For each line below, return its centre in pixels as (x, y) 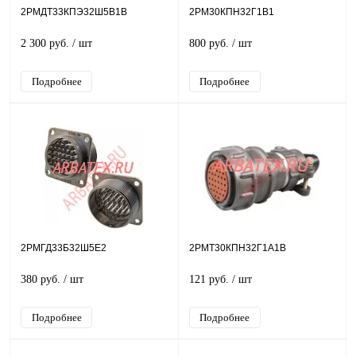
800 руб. (210, 43)
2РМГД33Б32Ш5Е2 (64, 248)
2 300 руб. (46, 43)
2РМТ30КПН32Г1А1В (237, 248)
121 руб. (210, 279)
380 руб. (42, 279)
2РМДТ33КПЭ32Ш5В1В (74, 12)
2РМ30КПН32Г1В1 (231, 12)
